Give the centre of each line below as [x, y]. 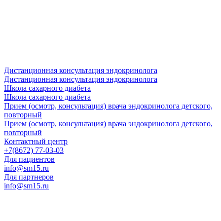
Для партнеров [29, 177]
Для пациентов [29, 159]
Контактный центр [36, 141]
